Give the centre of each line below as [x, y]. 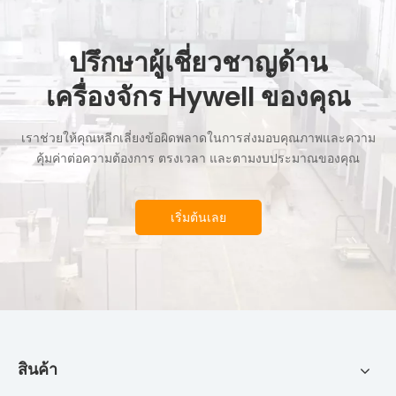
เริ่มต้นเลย [198, 217]
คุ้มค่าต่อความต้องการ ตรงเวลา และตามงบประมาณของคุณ [198, 158]
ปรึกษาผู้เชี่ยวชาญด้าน [198, 63]
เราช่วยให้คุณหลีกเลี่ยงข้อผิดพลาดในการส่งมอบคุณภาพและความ [198, 138]
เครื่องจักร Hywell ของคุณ [198, 97]
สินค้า [38, 369]
